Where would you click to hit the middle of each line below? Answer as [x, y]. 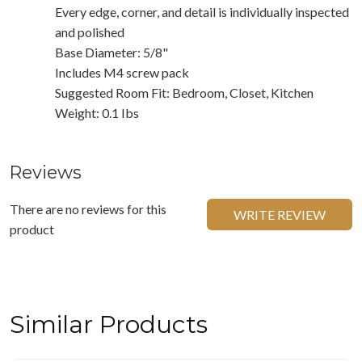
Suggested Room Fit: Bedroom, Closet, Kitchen [184, 92]
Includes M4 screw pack [122, 72]
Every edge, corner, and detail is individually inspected [202, 11]
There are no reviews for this [88, 208]
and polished [90, 32]
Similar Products [109, 324]
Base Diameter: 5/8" [112, 52]
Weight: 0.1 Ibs [97, 112]
